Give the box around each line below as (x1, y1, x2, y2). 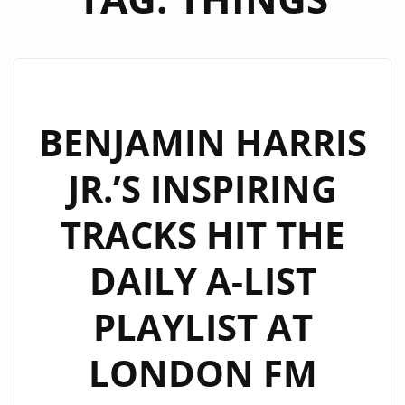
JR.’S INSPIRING (68, 164, 337, 213)
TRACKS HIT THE (61, 210, 344, 259)
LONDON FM (88, 348, 317, 398)
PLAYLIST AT (92, 302, 313, 352)
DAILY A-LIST (89, 256, 316, 306)
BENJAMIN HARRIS (38, 118, 367, 167)
